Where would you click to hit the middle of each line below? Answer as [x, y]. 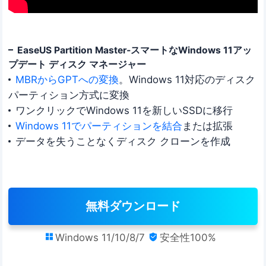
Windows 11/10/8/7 [100, 238]
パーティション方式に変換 [69, 95]
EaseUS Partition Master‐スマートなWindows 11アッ [134, 50]
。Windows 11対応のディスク [187, 79]
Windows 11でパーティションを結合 [99, 126]
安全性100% [188, 238]
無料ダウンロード [133, 206]
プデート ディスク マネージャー [77, 64]
